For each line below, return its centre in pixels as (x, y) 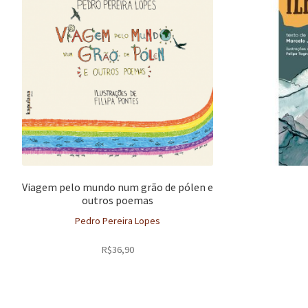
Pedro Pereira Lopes (118, 220)
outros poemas (118, 200)
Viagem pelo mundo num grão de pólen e (118, 187)
